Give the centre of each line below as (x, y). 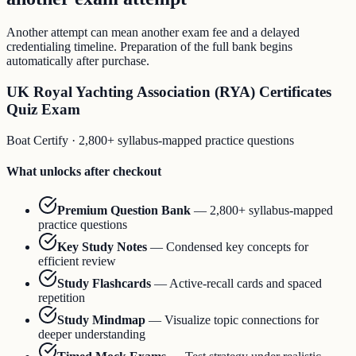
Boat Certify (37, 140)
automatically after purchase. (78, 61)
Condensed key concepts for (237, 247)
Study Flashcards (104, 284)
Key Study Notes (102, 247)
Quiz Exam (43, 109)
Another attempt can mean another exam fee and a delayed (153, 33)
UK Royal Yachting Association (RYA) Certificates (169, 91)
